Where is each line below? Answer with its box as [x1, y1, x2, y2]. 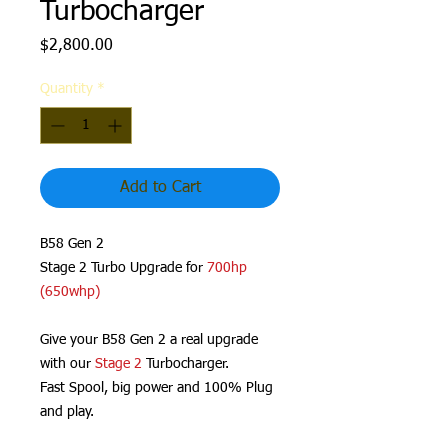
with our [40, 357, 91, 371]
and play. [40, 405, 94, 419]
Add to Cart [119, 180, 201, 196]
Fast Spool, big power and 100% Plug [40, 381, 273, 395]
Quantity [40, 82, 93, 96]
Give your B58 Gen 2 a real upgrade [40, 333, 258, 347]
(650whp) [40, 285, 100, 299]
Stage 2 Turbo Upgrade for [40, 261, 207, 275]
